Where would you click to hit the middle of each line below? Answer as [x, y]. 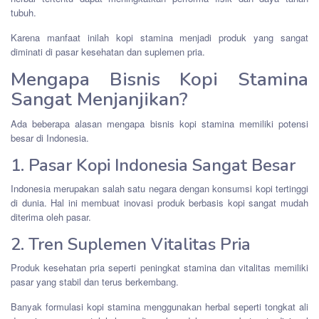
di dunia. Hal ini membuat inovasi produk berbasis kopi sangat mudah [159, 202]
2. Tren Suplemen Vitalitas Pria [131, 244]
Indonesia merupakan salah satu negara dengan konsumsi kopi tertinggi [159, 188]
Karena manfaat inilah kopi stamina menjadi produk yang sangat [159, 37]
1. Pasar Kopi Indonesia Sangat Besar [153, 165]
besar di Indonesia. [50, 137]
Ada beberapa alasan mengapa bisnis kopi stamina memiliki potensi [159, 123]
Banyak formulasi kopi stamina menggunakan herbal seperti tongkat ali [159, 306]
